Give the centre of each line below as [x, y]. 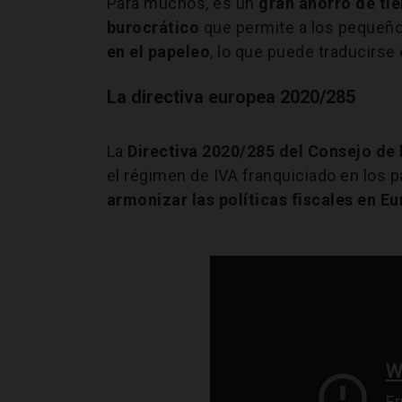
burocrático [153, 27]
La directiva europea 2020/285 [231, 96]
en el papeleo [158, 51]
